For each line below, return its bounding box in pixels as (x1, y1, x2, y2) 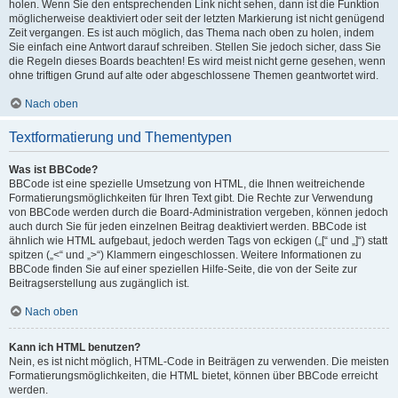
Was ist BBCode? (9, 163, 98, 176)
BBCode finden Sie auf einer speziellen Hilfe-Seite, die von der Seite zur (9, 263, 357, 275)
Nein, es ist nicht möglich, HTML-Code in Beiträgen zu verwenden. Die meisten (9, 355, 389, 368)
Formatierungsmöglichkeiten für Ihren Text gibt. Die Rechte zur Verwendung (9, 192, 373, 204)
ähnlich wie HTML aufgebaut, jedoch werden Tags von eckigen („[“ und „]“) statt (9, 235, 387, 247)
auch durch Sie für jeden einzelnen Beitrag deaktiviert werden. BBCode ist (9, 220, 366, 233)
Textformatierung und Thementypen (9, 130, 232, 145)
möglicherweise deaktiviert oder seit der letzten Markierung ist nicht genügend (9, 12, 385, 25)
